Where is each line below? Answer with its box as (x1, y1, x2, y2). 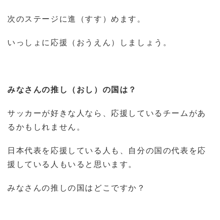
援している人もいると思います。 (7, 158, 137, 169)
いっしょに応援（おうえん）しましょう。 (7, 36, 172, 48)
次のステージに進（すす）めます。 (7, 13, 146, 24)
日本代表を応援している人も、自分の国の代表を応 (7, 144, 206, 156)
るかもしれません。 (7, 121, 85, 132)
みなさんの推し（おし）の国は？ (7, 83, 137, 95)
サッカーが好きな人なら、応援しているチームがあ (7, 107, 206, 118)
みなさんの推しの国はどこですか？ (7, 182, 146, 193)
